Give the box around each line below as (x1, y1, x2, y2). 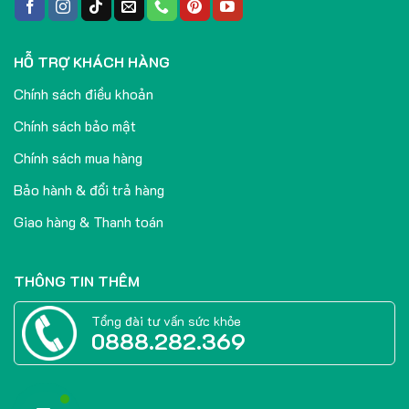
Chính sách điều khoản (13, 84, 153, 104)
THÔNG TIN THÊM (13, 271, 140, 291)
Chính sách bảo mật (13, 116, 136, 136)
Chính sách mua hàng (13, 148, 142, 168)
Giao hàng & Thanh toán (13, 212, 163, 232)
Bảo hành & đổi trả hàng (13, 180, 164, 200)
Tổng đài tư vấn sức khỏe (90, 311, 241, 330)
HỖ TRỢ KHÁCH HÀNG (13, 52, 170, 72)
